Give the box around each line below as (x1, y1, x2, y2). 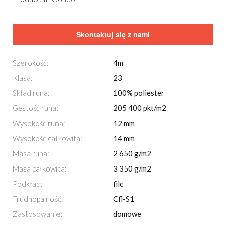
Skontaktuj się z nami (76, 29, 150, 39)
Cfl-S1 (113, 194, 135, 203)
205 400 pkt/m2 (113, 103, 167, 112)
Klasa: (13, 73, 33, 82)
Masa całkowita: (13, 164, 67, 173)
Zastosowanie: (13, 209, 63, 218)
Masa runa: (13, 149, 49, 158)
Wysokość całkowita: (13, 134, 82, 143)
